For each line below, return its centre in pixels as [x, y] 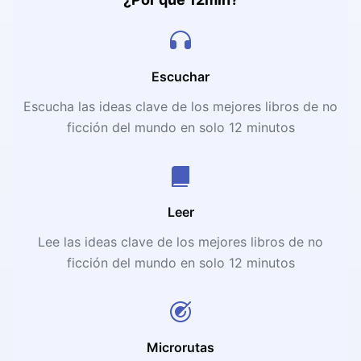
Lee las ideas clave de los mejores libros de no [180, 241]
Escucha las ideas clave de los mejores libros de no [180, 106]
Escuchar [180, 76]
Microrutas [180, 347]
